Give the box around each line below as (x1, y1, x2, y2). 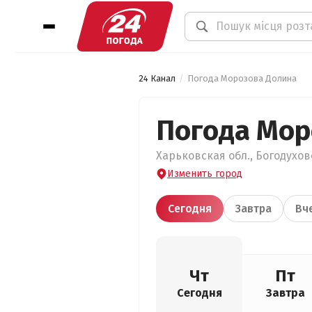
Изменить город (167, 168, 242, 180)
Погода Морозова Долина (187, 73, 297, 84)
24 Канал (139, 73, 175, 84)
